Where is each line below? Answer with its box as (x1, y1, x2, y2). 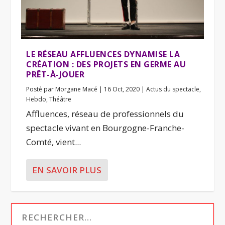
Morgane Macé (55, 84, 98, 93)
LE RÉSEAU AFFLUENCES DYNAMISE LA (26, 48, 180, 60)
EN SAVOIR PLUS (32, 164, 102, 176)
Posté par (26, 84, 56, 93)
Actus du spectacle (146, 84, 200, 93)
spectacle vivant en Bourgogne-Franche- (26, 122, 185, 134)
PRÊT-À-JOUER (26, 68, 85, 80)
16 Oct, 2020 (104, 84, 140, 93)
